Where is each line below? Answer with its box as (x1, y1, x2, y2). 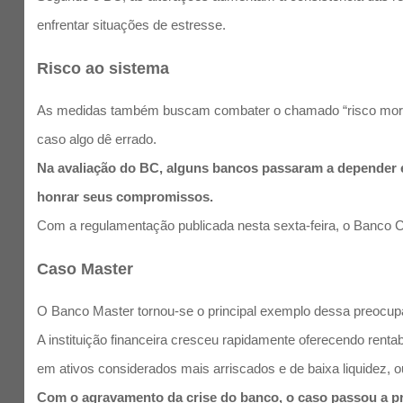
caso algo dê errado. (37, 131, 157, 148)
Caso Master (37, 260, 134, 279)
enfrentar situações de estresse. (37, 16, 227, 32)
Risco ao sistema (37, 58, 170, 77)
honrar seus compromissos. (37, 189, 214, 205)
